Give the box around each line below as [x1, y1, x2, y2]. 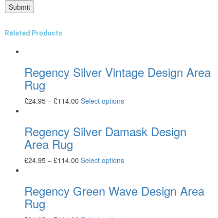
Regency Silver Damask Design [24, 122, 186, 140]
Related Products [5, 29, 62, 37]
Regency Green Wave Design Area [24, 182, 204, 199]
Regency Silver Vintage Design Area [24, 63, 211, 80]
